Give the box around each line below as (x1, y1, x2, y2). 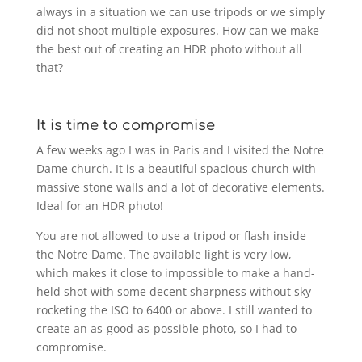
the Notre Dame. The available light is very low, (36, 246, 292, 262)
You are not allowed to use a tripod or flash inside (36, 227, 306, 243)
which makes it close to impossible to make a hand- (36, 264, 315, 280)
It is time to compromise (36, 116, 215, 133)
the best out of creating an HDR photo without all (36, 40, 302, 57)
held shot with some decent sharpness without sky (36, 283, 311, 299)
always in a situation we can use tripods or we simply (36, 3, 325, 19)
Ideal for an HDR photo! (36, 197, 163, 213)
